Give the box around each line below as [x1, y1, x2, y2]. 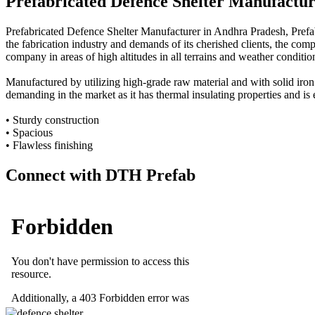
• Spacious [6, 126, 53, 139]
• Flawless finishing [6, 139, 93, 151]
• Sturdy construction [6, 113, 99, 126]
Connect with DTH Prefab [6, 165, 195, 184]
